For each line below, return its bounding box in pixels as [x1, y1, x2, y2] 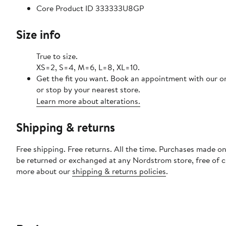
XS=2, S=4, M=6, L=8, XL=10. [36, 62, 140, 73]
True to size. [36, 50, 78, 62]
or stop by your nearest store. [36, 84, 140, 95]
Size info [16, 26, 61, 43]
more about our [16, 165, 72, 177]
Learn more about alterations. [36, 95, 140, 107]
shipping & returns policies [72, 165, 166, 177]
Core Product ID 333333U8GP [36, 3, 144, 14]
